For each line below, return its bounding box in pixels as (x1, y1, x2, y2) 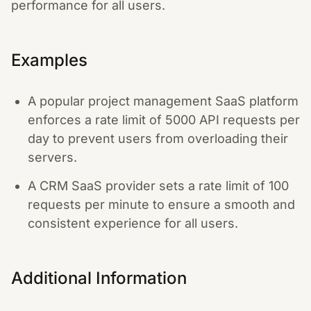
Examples (11, 50, 87, 70)
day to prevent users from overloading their (28, 131, 288, 146)
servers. (28, 150, 77, 165)
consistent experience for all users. (28, 215, 238, 230)
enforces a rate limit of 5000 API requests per (28, 112, 300, 127)
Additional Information (11, 267, 187, 288)
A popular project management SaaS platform (28, 94, 299, 108)
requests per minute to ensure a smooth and (28, 196, 295, 212)
